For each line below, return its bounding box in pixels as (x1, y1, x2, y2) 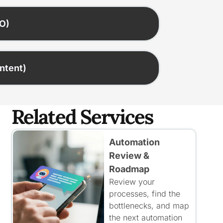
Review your (109, 177, 155, 187)
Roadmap (109, 164, 149, 174)
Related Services (11, 104, 153, 129)
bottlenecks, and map (109, 201, 189, 211)
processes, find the (109, 189, 180, 199)
